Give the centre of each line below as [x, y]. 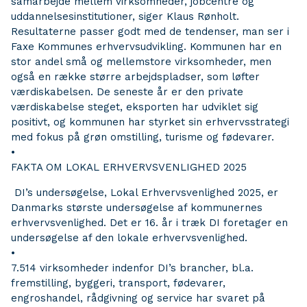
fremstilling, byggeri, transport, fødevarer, [118, 283]
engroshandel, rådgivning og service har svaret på [138, 298]
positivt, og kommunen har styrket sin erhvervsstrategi [150, 122]
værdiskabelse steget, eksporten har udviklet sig [135, 107]
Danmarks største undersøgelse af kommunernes [137, 208]
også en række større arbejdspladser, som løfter [135, 77]
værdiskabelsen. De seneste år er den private [127, 92]
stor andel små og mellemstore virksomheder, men [141, 62]
